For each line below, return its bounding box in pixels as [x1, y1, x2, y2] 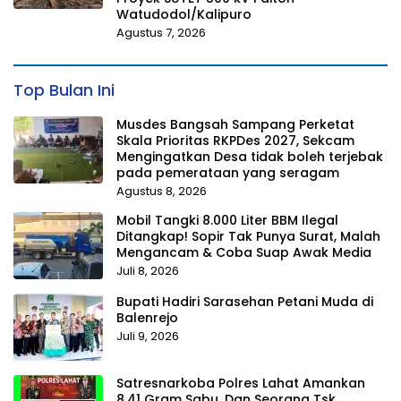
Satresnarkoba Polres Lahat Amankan [116, 373, 365, 392]
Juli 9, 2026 [116, 327, 179, 345]
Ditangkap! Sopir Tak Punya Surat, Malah [116, 226, 380, 245]
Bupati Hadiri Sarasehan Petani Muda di [116, 292, 373, 311]
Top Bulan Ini [13, 78, 115, 101]
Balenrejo [116, 308, 178, 327]
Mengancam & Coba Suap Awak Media [116, 243, 371, 261]
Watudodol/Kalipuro [116, 4, 252, 23]
